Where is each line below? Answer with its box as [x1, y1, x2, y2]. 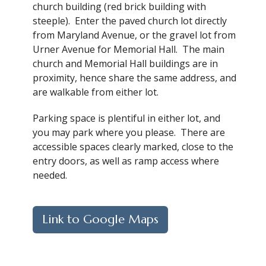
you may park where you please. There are [33, 125, 225, 139]
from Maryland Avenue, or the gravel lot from [33, 28, 236, 42]
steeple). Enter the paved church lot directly [33, 14, 227, 27]
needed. [33, 168, 69, 182]
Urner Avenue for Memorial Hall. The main [33, 42, 224, 56]
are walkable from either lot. [33, 85, 159, 99]
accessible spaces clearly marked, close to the [33, 140, 233, 153]
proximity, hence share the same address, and [33, 71, 236, 84]
